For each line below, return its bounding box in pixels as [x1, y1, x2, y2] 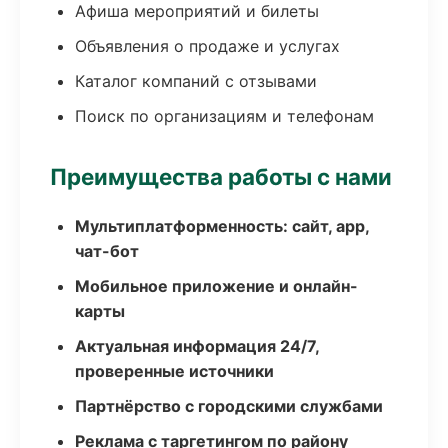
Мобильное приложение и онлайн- [75, 276, 358, 296]
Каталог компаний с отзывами [75, 71, 317, 91]
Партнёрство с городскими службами [75, 396, 383, 416]
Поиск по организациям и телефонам [75, 106, 374, 126]
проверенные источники [75, 361, 274, 381]
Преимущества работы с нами [50, 163, 392, 190]
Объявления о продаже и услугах [75, 36, 340, 56]
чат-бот [75, 241, 139, 261]
